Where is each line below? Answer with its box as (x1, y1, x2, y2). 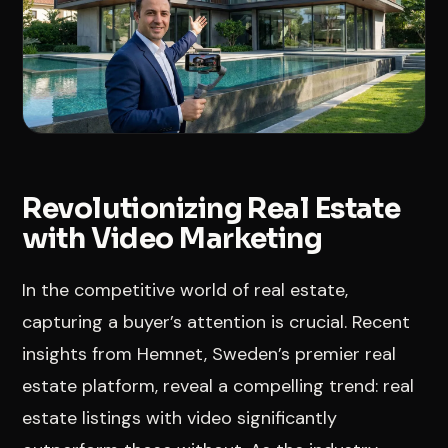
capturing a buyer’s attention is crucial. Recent (22, 309, 411, 334)
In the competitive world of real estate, (22, 277, 349, 302)
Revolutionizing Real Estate (22, 190, 401, 226)
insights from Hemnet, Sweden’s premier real (22, 341, 397, 366)
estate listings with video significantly (22, 405, 338, 430)
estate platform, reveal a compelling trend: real (22, 373, 415, 398)
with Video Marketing (22, 220, 323, 256)
